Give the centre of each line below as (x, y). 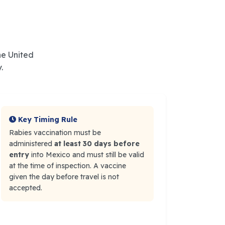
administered (32, 144)
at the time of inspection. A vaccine (68, 166)
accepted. (26, 188)
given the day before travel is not (64, 177)
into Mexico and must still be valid (87, 155)
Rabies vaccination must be (55, 133)
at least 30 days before (97, 144)
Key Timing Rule (48, 120)
